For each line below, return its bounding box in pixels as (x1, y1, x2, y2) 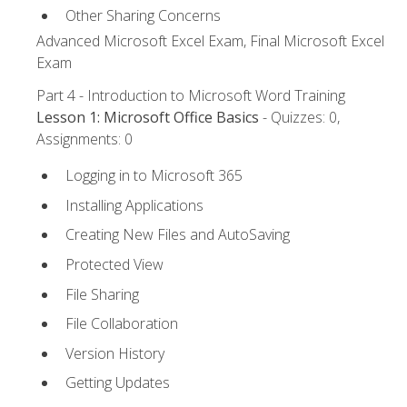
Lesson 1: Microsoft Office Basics (36, 107, 259, 128)
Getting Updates (65, 372, 170, 393)
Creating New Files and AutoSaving (65, 224, 290, 245)
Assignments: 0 (36, 129, 133, 150)
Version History (65, 342, 164, 363)
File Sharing (65, 283, 139, 304)
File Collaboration (65, 313, 178, 334)
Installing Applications (65, 194, 203, 215)
